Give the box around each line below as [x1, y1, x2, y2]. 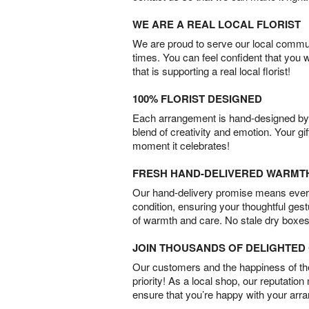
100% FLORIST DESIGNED [132, 91, 262, 106]
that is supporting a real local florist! [132, 63, 290, 78]
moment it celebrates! [132, 138, 230, 152]
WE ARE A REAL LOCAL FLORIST [132, 17, 301, 32]
